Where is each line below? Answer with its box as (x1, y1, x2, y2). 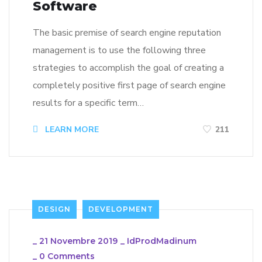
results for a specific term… (33, 96, 144, 110)
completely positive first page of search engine (33, 79, 226, 92)
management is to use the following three (33, 44, 206, 57)
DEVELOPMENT (88, 205, 153, 214)
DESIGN (38, 205, 71, 214)
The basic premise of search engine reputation (33, 26, 221, 40)
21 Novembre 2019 (39, 236, 118, 247)
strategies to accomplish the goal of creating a (33, 61, 224, 75)
